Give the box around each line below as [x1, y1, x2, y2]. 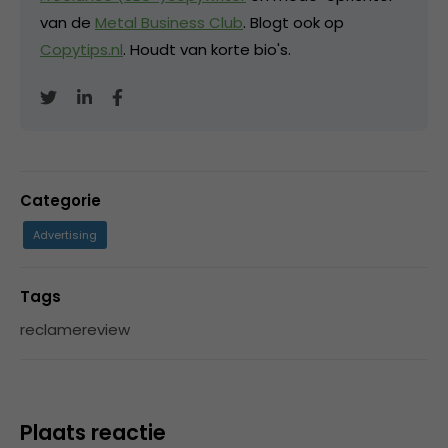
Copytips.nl [40, 39, 123, 61]
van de [40, 12, 95, 34]
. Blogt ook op [243, 12, 344, 34]
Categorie [20, 190, 101, 212]
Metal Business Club [95, 12, 243, 34]
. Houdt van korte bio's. [123, 39, 291, 61]
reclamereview [20, 319, 130, 341]
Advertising [33, 227, 97, 244]
